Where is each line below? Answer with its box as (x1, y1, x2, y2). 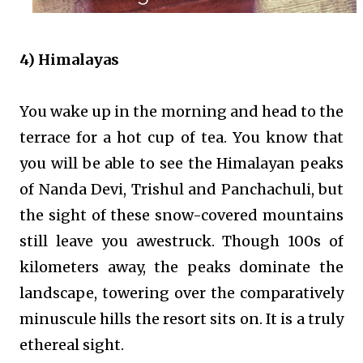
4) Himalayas (19, 50, 119, 70)
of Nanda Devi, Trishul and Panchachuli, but (19, 180, 344, 199)
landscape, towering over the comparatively (19, 284, 344, 303)
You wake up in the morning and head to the (19, 102, 344, 122)
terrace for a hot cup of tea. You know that (19, 128, 344, 147)
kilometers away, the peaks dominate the (19, 258, 344, 277)
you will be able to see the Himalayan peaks (19, 154, 344, 173)
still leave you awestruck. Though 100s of (19, 232, 344, 251)
